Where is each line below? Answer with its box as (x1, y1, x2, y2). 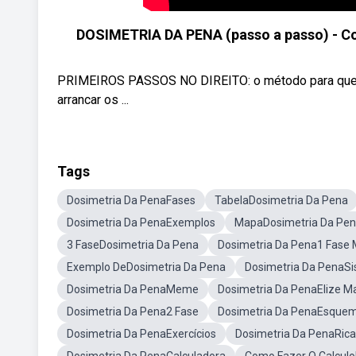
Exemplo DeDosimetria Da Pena (67, 261, 226, 273)
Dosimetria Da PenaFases (67, 194, 195, 207)
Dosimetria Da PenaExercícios (67, 327, 216, 340)
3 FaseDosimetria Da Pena (67, 238, 199, 251)
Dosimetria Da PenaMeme (67, 283, 199, 296)
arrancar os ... (57, 92, 129, 107)
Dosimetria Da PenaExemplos (67, 216, 215, 229)
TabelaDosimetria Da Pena (215, 194, 348, 207)
